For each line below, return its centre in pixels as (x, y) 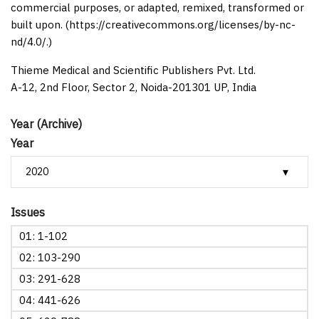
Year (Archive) (46, 124)
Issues (28, 212)
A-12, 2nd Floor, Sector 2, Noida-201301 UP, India (134, 87)
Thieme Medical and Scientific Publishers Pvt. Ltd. (133, 70)
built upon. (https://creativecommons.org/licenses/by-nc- (153, 24)
